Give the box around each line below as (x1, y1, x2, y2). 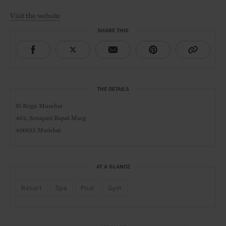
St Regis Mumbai (16, 101, 62, 110)
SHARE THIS (97, 28, 129, 34)
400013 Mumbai (16, 125, 61, 134)
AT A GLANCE (96, 164, 130, 170)
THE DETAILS (97, 86, 129, 92)
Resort (21, 185, 42, 192)
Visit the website (10, 10, 61, 20)
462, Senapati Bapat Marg (16, 113, 86, 122)
